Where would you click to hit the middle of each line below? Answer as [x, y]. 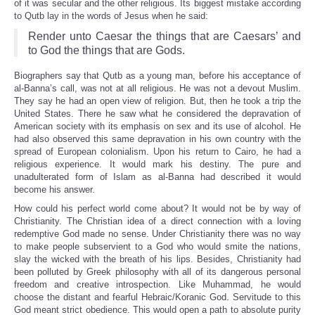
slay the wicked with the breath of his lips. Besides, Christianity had [157, 259]
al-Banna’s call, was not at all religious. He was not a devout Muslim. [157, 89]
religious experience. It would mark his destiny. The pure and [157, 165]
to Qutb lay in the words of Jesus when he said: [111, 16]
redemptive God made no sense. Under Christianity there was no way [157, 234]
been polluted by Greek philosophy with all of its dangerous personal [157, 272]
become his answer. [54, 190]
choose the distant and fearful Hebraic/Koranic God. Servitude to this [157, 297]
